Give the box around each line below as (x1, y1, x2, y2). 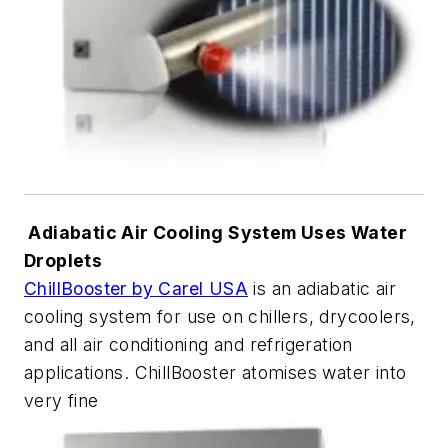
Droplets (24, 250, 103, 272)
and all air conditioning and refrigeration (24, 334, 353, 356)
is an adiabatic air (248, 278, 396, 300)
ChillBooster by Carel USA (24, 278, 248, 300)
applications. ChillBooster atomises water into (24, 362, 407, 384)
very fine (24, 390, 99, 412)
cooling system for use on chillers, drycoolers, (24, 306, 416, 328)
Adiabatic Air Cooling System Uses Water (24, 222, 407, 244)
